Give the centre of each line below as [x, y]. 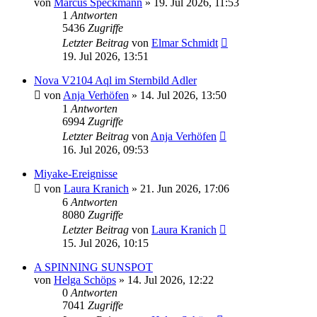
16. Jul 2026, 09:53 [105, 150]
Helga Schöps [85, 280]
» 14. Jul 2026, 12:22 [165, 280]
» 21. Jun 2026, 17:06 [179, 189]
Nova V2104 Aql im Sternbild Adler [115, 81]
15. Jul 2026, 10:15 [105, 243]
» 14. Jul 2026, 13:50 [178, 96]
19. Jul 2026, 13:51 [105, 57]
